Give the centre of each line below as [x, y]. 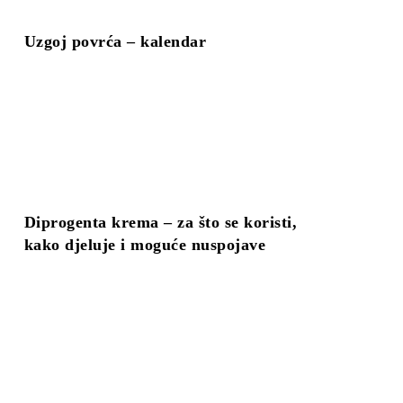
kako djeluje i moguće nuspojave [145, 244]
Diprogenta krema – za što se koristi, [161, 222]
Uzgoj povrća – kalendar [115, 41]
